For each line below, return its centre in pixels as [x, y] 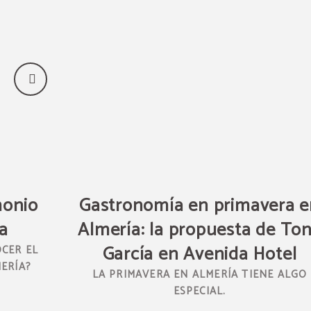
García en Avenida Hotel [200, 254]
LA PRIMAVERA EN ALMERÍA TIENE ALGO [200, 275]
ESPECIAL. [200, 291]
